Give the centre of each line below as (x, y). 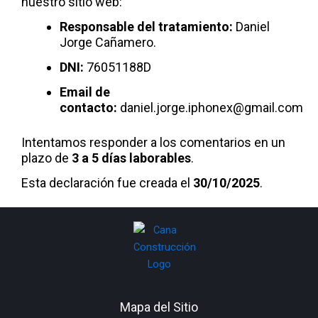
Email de (85, 92)
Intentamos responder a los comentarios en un (153, 142)
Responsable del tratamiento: (146, 27)
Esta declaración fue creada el (107, 183)
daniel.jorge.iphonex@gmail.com (210, 108)
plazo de (46, 158)
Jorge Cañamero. (108, 42)
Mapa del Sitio (159, 307)
